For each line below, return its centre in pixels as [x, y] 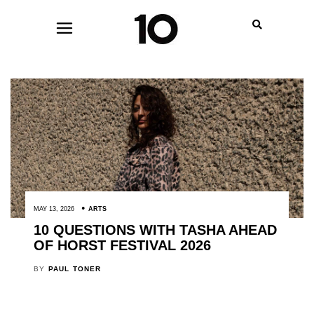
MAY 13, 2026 [54, 209]
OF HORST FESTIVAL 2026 [122, 246]
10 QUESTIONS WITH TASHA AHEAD [155, 230]
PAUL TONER [75, 269]
